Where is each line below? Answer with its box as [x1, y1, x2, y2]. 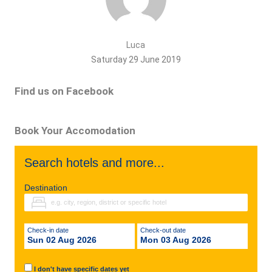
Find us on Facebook [14, 85, 114, 97]
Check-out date [144, 226, 186, 234]
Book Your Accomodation [14, 124, 135, 137]
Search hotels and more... [24, 156, 165, 169]
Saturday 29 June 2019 [90, 55, 181, 64]
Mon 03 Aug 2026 [140, 235, 211, 245]
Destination [24, 183, 67, 192]
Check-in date [32, 226, 69, 234]
